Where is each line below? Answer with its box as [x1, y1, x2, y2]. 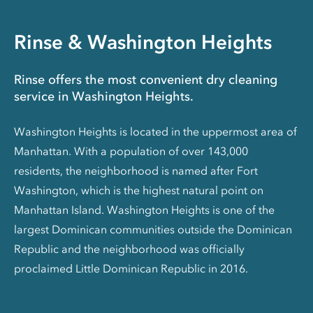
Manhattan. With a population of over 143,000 [14, 144, 248, 159]
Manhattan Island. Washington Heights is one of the [14, 203, 275, 217]
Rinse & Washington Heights [14, 30, 272, 54]
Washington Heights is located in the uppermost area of [14, 124, 297, 139]
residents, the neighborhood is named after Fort [14, 163, 258, 178]
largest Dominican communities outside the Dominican [14, 222, 292, 237]
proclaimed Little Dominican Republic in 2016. [14, 261, 248, 276]
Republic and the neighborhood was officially [14, 242, 245, 256]
